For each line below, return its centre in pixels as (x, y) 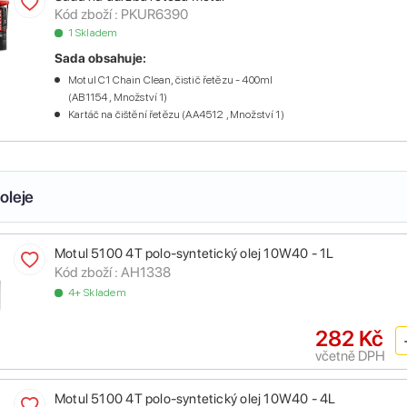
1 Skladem (93, 33)
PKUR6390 (154, 15)
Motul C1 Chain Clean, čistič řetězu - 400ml (171, 80)
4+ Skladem (97, 293)
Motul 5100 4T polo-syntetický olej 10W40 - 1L (194, 254)
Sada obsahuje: (101, 59)
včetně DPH (350, 356)
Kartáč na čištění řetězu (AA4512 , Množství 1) (176, 115)
